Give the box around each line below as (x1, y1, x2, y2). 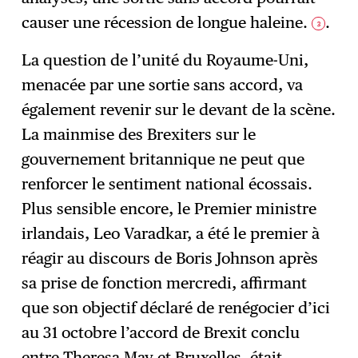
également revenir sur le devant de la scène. (22, 100, 336, 120)
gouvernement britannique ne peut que (22, 149, 305, 169)
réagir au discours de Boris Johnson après (22, 249, 319, 268)
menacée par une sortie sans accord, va (22, 75, 304, 95)
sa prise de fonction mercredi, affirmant (22, 273, 308, 293)
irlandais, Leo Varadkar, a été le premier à (22, 224, 320, 244)
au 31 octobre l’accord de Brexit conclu (22, 323, 300, 343)
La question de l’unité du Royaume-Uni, (22, 50, 309, 70)
